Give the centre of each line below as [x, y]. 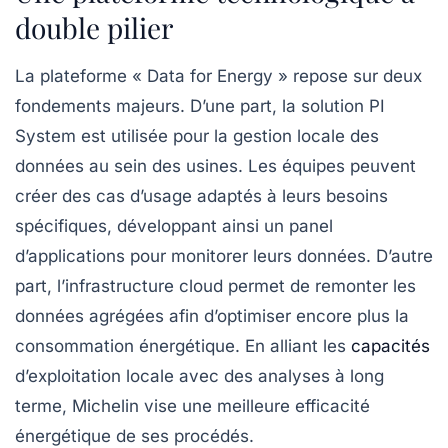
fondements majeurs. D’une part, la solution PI [200, 105]
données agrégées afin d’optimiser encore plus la [212, 315]
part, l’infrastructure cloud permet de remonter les [215, 285]
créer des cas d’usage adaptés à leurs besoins [201, 195]
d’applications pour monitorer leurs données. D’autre [224, 255]
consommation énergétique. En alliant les [183, 345]
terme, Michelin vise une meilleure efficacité [192, 405]
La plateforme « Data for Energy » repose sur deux [218, 75]
